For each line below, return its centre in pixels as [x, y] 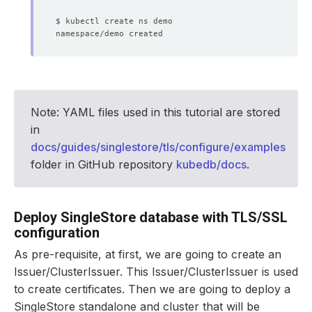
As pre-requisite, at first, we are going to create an [148, 254]
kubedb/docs [211, 164]
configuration [57, 233]
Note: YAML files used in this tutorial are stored [155, 112]
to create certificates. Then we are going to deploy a [152, 289]
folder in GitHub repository [103, 164]
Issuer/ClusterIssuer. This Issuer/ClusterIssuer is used [156, 272]
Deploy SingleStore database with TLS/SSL [151, 217]
